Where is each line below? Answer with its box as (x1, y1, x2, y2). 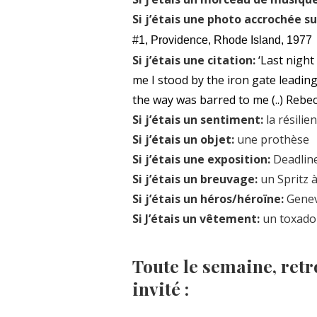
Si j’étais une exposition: (132, 151, 270, 167)
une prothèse (234, 131, 309, 147)
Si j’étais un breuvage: (132, 171, 258, 187)
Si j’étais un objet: (132, 131, 234, 147)
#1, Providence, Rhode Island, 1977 (132, 33, 315, 46)
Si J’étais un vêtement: (132, 210, 260, 226)
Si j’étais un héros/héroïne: (132, 190, 284, 207)
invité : (132, 277, 189, 301)
